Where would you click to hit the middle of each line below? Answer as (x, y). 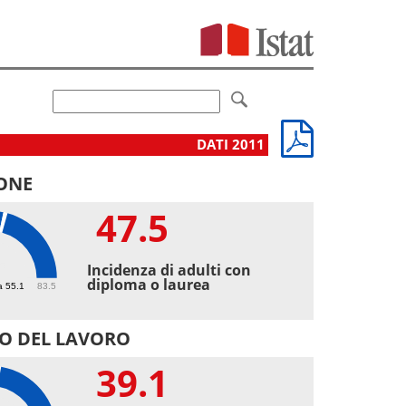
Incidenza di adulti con (169, 270)
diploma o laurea (149, 284)
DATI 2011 (232, 144)
